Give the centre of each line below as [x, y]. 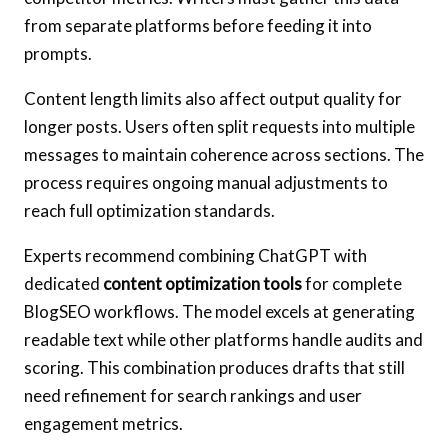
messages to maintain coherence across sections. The [224, 154]
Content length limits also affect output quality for [213, 98]
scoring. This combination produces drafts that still [214, 367]
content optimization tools [202, 283]
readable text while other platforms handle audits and [223, 339]
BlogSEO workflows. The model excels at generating [219, 311]
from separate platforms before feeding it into [198, 25]
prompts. [58, 53]
